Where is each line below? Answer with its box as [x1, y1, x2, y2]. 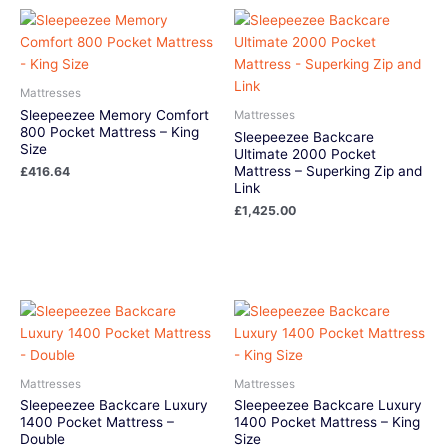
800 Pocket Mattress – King [20, 123, 199, 140]
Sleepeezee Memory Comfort [20, 106, 209, 123]
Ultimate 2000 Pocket [234, 145, 376, 162]
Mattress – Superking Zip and [234, 162, 422, 179]
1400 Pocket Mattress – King [234, 414, 420, 431]
